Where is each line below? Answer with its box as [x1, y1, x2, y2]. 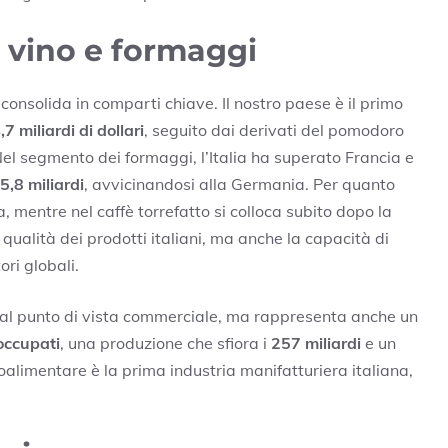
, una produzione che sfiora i [60, 332, 271, 353]
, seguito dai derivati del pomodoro [144, 119, 404, 140]
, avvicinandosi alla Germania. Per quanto [84, 173, 395, 194]
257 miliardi [271, 332, 361, 353]
